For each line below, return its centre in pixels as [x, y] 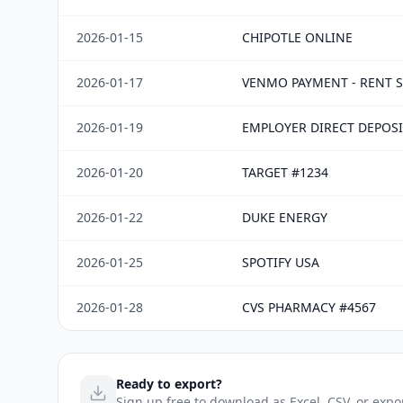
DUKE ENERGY [285, 217]
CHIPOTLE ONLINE [297, 37]
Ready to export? [169, 384]
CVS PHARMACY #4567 [309, 307]
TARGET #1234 [285, 172]
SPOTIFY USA [281, 262]
